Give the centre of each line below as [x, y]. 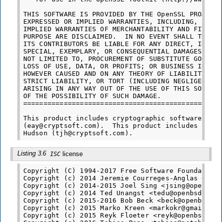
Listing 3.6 [33, 154]
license [72, 154]
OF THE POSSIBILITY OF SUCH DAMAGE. [92, 96]
